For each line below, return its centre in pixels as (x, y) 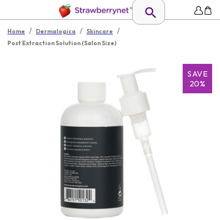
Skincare (100, 31)
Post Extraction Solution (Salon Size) (62, 43)
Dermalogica (56, 31)
